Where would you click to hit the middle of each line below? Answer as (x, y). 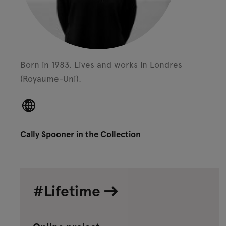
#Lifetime (68, 190)
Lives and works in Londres (128, 64)
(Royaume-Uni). (51, 78)
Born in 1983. (47, 64)
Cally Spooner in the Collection (80, 134)
